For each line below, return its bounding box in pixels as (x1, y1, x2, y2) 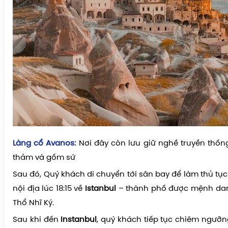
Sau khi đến (13, 215, 61, 224)
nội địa (13, 184, 40, 193)
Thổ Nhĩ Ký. (13, 198, 56, 207)
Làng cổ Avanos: (13, 139, 76, 148)
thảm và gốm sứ (13, 153, 75, 162)
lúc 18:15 (39, 184, 72, 193)
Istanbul (85, 184, 117, 193)
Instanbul (61, 215, 97, 224)
